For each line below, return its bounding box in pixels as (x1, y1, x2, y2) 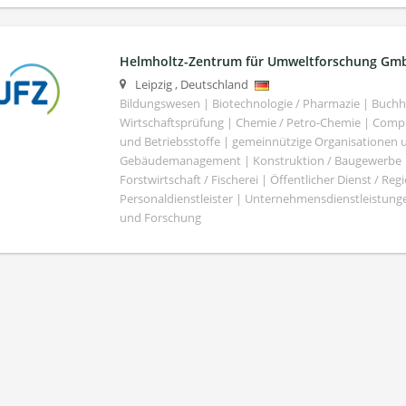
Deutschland (179, 77, 248, 93)
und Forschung (119, 210, 201, 227)
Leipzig (134, 77, 172, 93)
